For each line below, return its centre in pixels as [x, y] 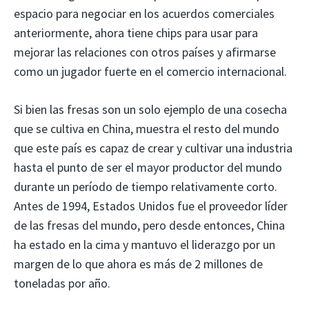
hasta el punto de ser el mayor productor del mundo [148, 168]
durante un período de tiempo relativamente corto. [146, 187]
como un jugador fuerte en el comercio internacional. [150, 72]
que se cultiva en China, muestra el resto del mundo [147, 129]
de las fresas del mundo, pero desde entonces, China [149, 226]
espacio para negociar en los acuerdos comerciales [144, 14]
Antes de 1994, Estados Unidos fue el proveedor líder [151, 206]
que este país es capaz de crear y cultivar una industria [153, 148]
